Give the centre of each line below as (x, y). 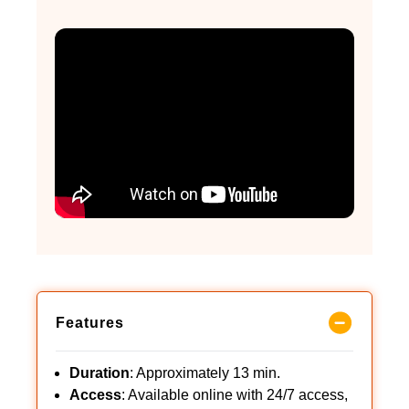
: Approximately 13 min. (205, 372)
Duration (100, 372)
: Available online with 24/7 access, (235, 394)
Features (90, 322)
